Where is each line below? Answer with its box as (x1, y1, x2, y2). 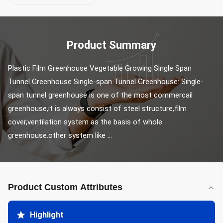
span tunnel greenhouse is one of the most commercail (8, 91, 193, 100)
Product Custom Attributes (8, 182, 122, 192)
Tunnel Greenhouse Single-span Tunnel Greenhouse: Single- (8, 77, 204, 86)
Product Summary (67, 39, 156, 51)
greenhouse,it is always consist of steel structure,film (8, 104, 187, 113)
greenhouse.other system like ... (8, 131, 112, 140)
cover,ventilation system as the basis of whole (8, 117, 162, 126)
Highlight (30, 210, 64, 220)
